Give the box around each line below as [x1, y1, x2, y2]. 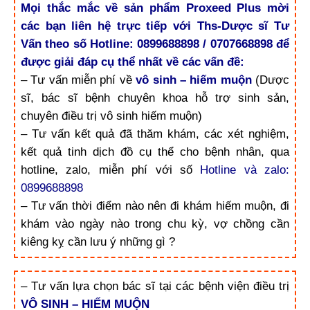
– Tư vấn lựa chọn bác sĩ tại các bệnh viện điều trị [21, 280, 289, 293]
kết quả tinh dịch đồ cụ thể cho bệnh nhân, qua [21, 145, 289, 158]
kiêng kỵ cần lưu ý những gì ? [21, 235, 175, 248]
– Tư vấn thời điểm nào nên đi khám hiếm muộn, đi [21, 199, 289, 212]
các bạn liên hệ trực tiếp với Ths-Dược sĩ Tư [21, 19, 289, 33]
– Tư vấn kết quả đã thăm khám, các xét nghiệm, [21, 127, 289, 140]
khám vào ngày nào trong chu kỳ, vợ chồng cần [21, 217, 289, 230]
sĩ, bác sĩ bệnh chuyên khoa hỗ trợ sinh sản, [21, 91, 289, 104]
